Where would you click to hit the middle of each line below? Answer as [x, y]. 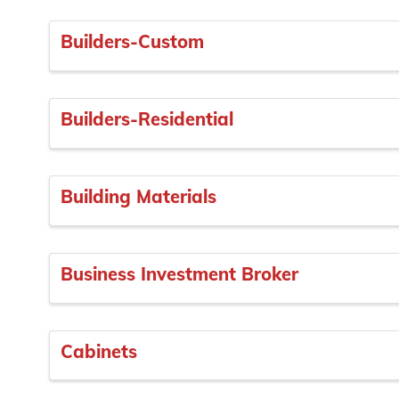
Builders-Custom [132, 42]
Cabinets [99, 351]
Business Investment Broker [179, 273]
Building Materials [138, 197]
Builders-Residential [147, 119]
